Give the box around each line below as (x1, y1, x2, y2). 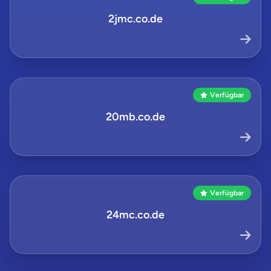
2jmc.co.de (108, 12, 163, 25)
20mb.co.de (106, 110, 165, 123)
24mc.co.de (106, 208, 165, 221)
